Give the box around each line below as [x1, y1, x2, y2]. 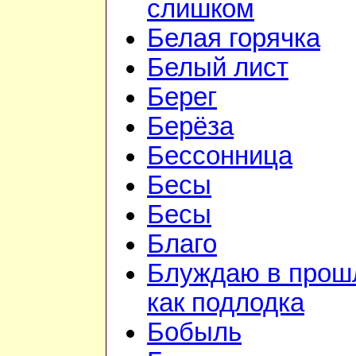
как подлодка [147, 288, 304, 318]
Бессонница [147, 141, 292, 171]
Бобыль [147, 318, 242, 347]
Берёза [147, 112, 234, 141]
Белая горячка [147, 24, 320, 53]
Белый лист [147, 53, 288, 83]
